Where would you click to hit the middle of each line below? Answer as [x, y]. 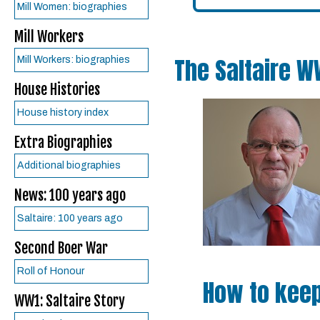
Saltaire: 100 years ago [70, 218]
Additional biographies [69, 165]
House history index [63, 112]
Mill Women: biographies [72, 7]
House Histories [57, 90]
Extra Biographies [63, 142]
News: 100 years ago [70, 195]
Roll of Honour [51, 271]
